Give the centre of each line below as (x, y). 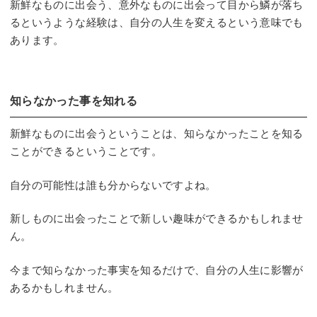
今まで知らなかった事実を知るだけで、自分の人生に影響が (157, 270)
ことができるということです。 (86, 151)
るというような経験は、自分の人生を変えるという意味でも (157, 22)
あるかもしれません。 (64, 287)
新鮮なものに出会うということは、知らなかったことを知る (157, 133)
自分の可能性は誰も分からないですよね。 (113, 185)
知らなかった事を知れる (74, 101)
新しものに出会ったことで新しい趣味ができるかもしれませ (157, 218)
